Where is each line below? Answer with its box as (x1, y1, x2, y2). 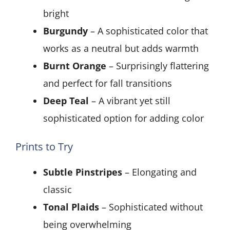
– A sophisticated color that (88, 25, 208, 37)
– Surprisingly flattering (106, 60, 209, 72)
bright (43, 7, 69, 20)
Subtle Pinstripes (43, 166, 122, 179)
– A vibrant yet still (89, 94, 170, 107)
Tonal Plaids (43, 201, 99, 214)
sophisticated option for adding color (43, 112, 204, 125)
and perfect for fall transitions (43, 77, 172, 90)
